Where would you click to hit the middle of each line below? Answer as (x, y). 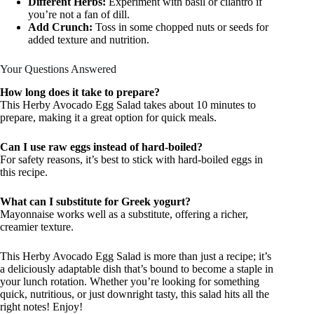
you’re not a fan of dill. (79, 15)
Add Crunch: (60, 27)
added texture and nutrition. (89, 40)
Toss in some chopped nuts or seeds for (180, 27)
